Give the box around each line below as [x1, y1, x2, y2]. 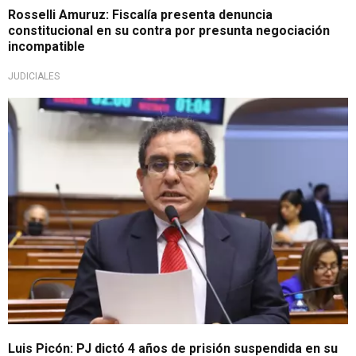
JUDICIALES [8, 71, 60, 83]
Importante [24, 104, 75, 116]
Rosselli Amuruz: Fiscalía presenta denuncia [8, 7, 273, 23]
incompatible [8, 39, 85, 55]
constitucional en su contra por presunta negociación [8, 23, 330, 39]
